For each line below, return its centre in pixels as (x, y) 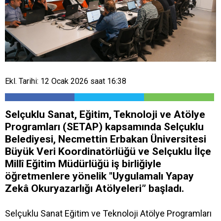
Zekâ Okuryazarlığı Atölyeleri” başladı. (94, 188)
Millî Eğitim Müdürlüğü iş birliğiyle (83, 164)
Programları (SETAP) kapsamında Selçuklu (104, 127)
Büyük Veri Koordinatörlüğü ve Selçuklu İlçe (108, 151)
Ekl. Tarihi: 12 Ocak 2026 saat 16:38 (66, 81)
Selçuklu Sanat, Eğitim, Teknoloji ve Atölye (105, 114)
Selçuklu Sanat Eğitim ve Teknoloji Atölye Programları (108, 213)
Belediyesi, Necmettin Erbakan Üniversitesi (106, 139)
